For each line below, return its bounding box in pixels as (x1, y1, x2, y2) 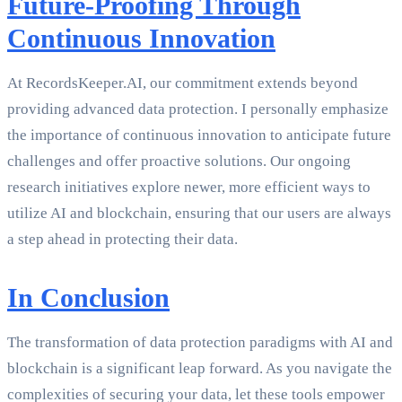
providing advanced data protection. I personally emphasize (7, 100, 389, 118)
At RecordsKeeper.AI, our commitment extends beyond (7, 74, 358, 92)
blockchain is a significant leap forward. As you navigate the (7, 360, 392, 378)
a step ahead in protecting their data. (7, 231, 238, 249)
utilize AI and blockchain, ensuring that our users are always (7, 205, 391, 223)
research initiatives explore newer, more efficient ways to (7, 179, 371, 197)
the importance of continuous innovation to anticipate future (7, 127, 391, 144)
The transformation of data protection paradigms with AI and (7, 334, 393, 352)
